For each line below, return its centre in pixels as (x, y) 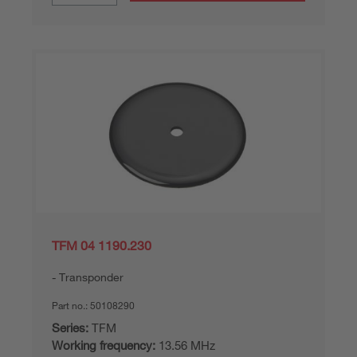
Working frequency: (104, 345)
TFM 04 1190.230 (102, 245)
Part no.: (71, 305)
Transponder (91, 277)
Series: (70, 328)
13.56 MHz (185, 345)
